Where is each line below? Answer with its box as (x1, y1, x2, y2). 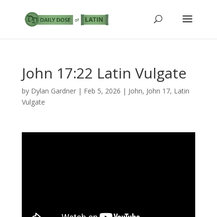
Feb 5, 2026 (83, 86, 121, 95)
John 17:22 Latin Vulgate (21, 63, 186, 83)
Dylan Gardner (31, 86, 76, 95)
